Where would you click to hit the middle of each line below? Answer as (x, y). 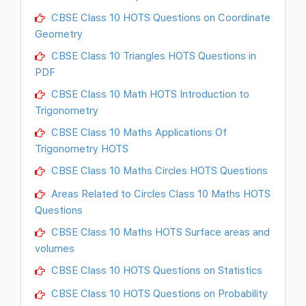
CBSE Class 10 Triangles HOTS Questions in (152, 56)
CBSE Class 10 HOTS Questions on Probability (158, 293)
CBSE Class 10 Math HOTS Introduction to (149, 94)
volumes (55, 248)
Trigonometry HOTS (82, 149)
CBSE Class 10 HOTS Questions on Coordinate (159, 17)
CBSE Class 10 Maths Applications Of (138, 132)
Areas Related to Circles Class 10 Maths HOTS (159, 194)
